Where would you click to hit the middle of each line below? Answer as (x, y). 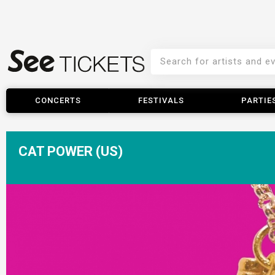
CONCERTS (58, 100)
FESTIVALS (161, 100)
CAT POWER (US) (71, 151)
